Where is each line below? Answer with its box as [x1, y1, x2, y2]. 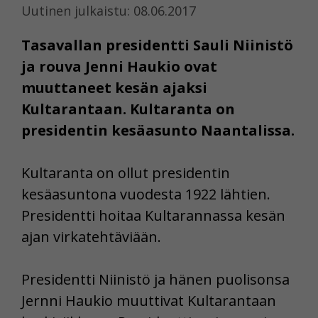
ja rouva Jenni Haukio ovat [21, 56, 217, 76]
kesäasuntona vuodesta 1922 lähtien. [21, 184, 270, 204]
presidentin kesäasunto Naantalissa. [21, 120, 295, 140]
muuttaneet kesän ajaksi [21, 77, 207, 97]
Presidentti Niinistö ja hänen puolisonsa [21, 269, 290, 289]
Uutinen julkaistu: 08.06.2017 [21, 1, 196, 19]
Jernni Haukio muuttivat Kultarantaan [21, 290, 276, 310]
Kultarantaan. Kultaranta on [21, 99, 235, 119]
